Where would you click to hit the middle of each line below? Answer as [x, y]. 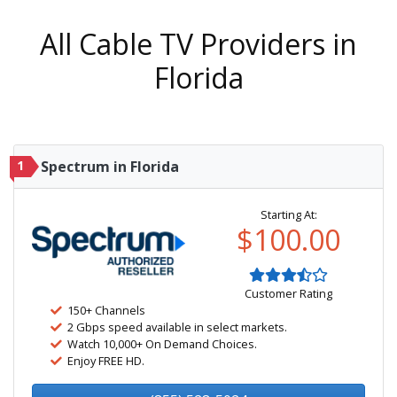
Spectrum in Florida [110, 167]
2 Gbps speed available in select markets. [177, 327]
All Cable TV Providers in [198, 44]
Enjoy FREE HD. [106, 361]
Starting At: [288, 214]
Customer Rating [288, 293]
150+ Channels [106, 310]
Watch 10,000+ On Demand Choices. [162, 344]
